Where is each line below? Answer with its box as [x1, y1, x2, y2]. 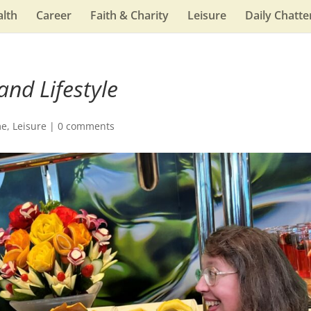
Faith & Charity [90, 8, 169, 23]
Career [36, 8, 72, 23]
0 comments [58, 119, 115, 133]
